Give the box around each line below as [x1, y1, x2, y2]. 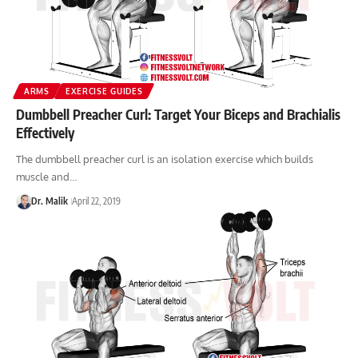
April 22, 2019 [71, 194, 121, 207]
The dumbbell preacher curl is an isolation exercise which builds [16, 152, 313, 165]
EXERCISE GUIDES [65, 86, 143, 96]
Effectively [16, 123, 74, 141]
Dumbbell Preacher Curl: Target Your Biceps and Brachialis [16, 105, 340, 123]
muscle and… [16, 169, 77, 183]
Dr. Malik [30, 194, 68, 207]
